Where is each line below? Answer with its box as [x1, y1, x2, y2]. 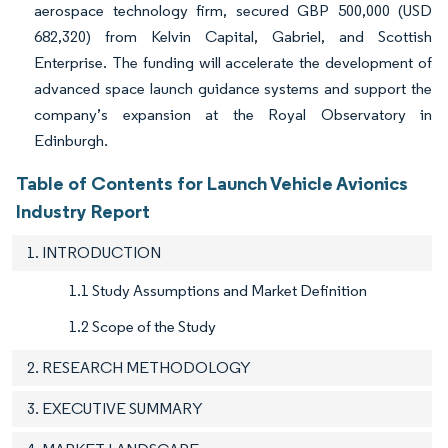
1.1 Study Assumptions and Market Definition [69, 281, 367, 301]
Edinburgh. [34, 131, 108, 151]
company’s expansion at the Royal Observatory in [34, 105, 432, 125]
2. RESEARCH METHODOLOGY [27, 358, 251, 378]
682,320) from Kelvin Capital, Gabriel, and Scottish [34, 27, 432, 47]
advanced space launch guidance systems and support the [34, 79, 432, 99]
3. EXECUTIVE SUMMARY [27, 399, 203, 419]
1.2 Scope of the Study [69, 317, 216, 337]
